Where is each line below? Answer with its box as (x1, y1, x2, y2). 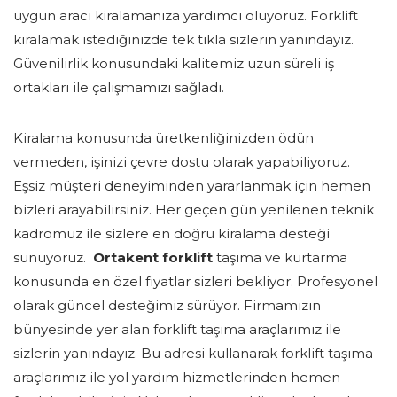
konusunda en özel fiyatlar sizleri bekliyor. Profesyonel (13, 273, 378, 291)
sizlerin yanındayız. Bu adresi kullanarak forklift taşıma (13, 345, 373, 362)
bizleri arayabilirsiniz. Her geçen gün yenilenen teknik (13, 201, 374, 219)
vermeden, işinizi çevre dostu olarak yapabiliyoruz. (13, 153, 350, 171)
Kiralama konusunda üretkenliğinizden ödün (13, 129, 314, 147)
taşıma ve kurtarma (216, 249, 347, 267)
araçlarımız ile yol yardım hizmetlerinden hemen (13, 369, 340, 386)
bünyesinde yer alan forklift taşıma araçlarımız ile (13, 321, 341, 339)
